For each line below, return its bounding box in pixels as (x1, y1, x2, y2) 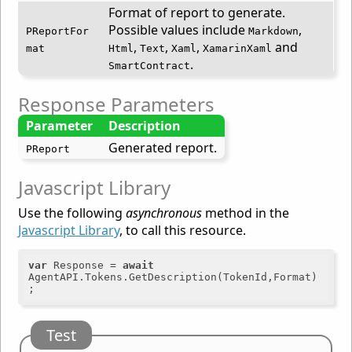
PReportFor (25, 25, 89, 38)
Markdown (247, 25, 299, 38)
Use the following (18, 204, 126, 222)
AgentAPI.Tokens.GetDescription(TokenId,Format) (28, 271, 318, 284)
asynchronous (126, 204, 203, 222)
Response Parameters (18, 91, 215, 118)
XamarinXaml (202, 42, 272, 55)
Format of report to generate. (108, 4, 285, 22)
